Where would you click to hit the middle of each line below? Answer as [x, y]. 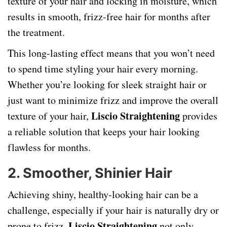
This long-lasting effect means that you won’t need [111, 53]
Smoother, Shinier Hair [98, 173]
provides [199, 116]
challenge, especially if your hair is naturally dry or [113, 210]
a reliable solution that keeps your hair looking [104, 131]
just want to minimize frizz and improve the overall [113, 100]
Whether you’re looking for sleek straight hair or [107, 84]
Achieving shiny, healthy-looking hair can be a [103, 194]
